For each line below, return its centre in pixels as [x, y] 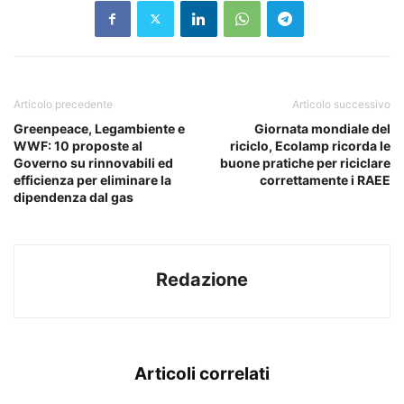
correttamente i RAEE [325, 179]
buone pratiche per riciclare [305, 162]
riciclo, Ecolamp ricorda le [310, 145]
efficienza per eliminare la [92, 179]
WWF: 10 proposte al [78, 145]
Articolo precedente [63, 104]
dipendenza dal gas [73, 197]
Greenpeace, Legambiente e [99, 128]
